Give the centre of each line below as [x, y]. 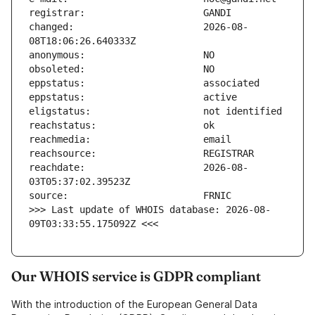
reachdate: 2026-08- [139, 168]
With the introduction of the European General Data [134, 304]
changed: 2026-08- [139, 27]
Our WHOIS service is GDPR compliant [136, 276]
